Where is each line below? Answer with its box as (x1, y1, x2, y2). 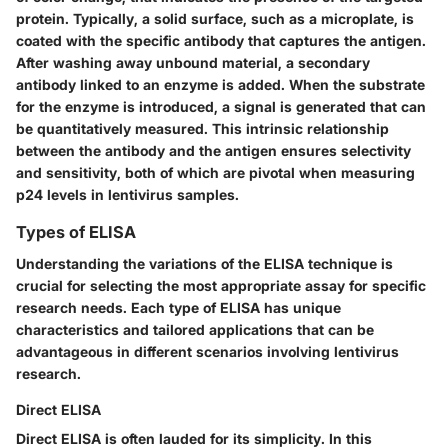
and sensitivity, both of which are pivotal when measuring (16, 163, 415, 181)
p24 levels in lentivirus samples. (16, 185, 239, 203)
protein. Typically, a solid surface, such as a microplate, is (16, 9, 414, 27)
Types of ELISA (16, 221, 136, 242)
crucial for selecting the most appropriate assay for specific (16, 277, 426, 294)
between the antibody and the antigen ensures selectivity (16, 141, 411, 159)
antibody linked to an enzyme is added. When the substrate (16, 75, 425, 93)
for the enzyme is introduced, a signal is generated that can (16, 97, 426, 115)
